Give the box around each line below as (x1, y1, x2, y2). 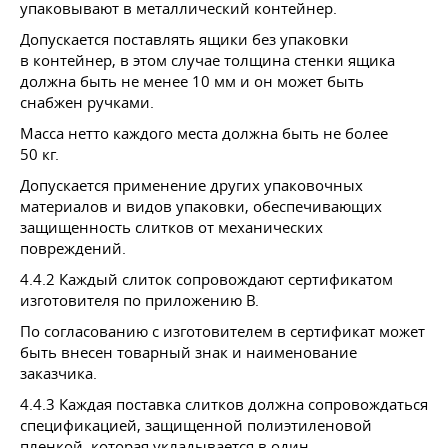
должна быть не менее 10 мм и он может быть (20, 70, 364, 91)
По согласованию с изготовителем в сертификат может (20, 320, 425, 341)
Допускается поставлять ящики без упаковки (20, 28, 349, 49)
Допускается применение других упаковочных (20, 174, 363, 195)
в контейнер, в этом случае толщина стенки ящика (20, 49, 395, 70)
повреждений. (20, 237, 126, 258)
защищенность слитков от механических (20, 216, 323, 237)
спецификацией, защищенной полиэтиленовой (20, 414, 372, 435)
